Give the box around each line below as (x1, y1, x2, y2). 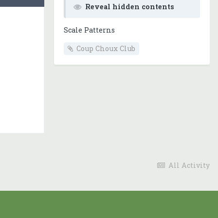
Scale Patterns (64, 25, 115, 35)
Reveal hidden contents (85, 1, 174, 11)
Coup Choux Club (76, 44, 135, 54)
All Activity (168, 161, 210, 170)
